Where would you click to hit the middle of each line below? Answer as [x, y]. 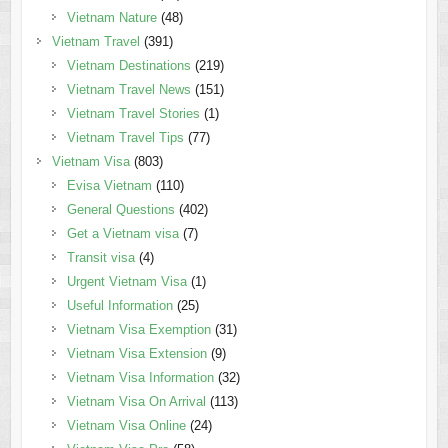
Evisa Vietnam [109, 186]
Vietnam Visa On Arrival [136, 402]
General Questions [120, 210]
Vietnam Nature [111, 18]
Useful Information [119, 306]
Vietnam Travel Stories [133, 114]
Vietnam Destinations [128, 66]
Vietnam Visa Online [126, 426]
